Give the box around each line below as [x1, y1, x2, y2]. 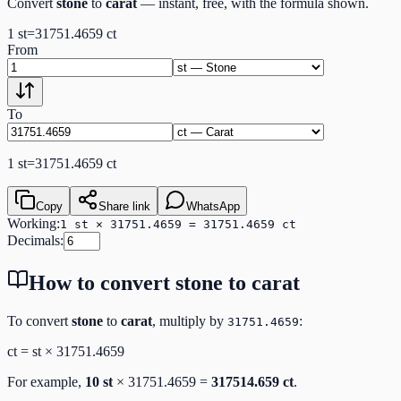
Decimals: [7, 232, 64, 248]
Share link [98, 199, 150, 213]
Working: [7, 215, 60, 231]
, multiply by [152, 312, 224, 328]
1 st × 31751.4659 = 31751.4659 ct [60, 217, 296, 231]
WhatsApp [186, 199, 240, 213]
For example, [7, 373, 85, 389]
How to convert [29, 270, 175, 294]
